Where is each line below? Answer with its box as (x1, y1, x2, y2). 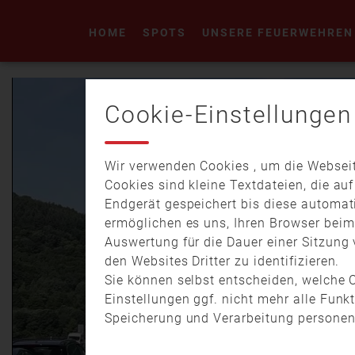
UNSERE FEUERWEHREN (202, 26, 353, 39)
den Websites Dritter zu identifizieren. (105, 254, 340, 269)
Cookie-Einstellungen (105, 101, 352, 128)
